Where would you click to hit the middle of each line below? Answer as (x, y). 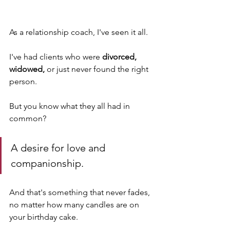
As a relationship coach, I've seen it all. (80, 32)
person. (24, 81)
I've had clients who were (56, 57)
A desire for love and (59, 148)
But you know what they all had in (71, 106)
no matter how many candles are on (75, 205)
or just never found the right (99, 69)
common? (29, 118)
